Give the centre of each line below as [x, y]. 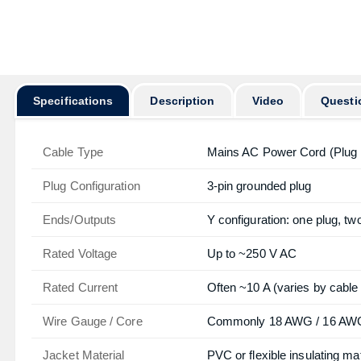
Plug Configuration [91, 186]
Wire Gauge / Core [93, 321]
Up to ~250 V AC [252, 253]
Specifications [73, 101]
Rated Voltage [80, 253]
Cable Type [73, 152]
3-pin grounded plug [259, 186]
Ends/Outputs [80, 220]
